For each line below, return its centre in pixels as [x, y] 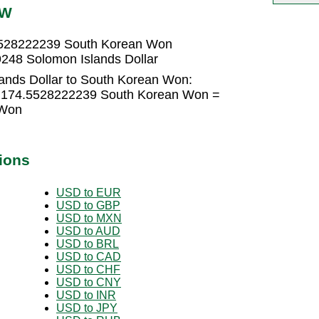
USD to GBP [88, 205]
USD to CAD [89, 256]
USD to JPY [87, 308]
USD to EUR [89, 192]
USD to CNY [89, 282]
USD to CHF [88, 269]
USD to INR [86, 295]
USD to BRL [88, 244]
